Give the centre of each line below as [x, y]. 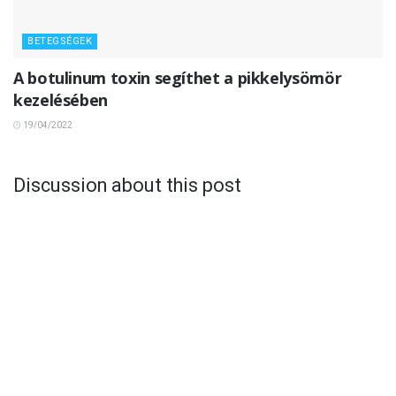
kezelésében [61, 100]
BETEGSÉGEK [60, 42]
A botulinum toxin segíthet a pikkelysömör [178, 78]
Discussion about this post [127, 185]
